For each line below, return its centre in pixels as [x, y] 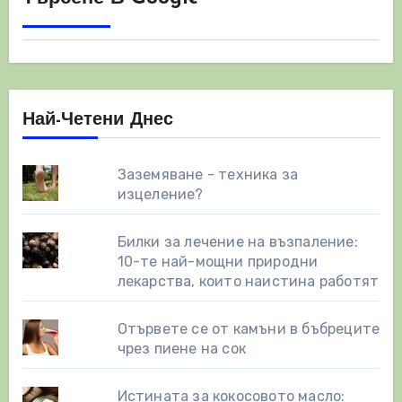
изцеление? [160, 194]
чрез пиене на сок [182, 348]
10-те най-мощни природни [218, 261]
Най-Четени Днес [97, 120]
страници [75, 35]
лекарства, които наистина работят [248, 281]
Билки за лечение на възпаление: [237, 241]
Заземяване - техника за [208, 174]
